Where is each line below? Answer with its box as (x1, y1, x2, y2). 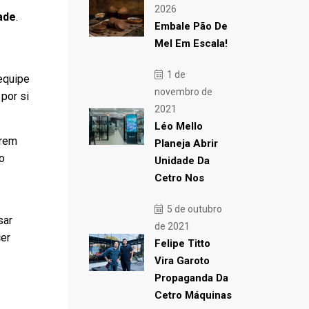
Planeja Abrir (154, 137, 218, 150)
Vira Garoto (154, 255, 210, 267)
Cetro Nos (154, 172, 204, 184)
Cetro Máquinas (154, 289, 232, 301)
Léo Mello (154, 120, 203, 132)
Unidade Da (154, 154, 210, 167)
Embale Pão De (154, 20, 228, 32)
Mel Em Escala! (154, 37, 228, 50)
